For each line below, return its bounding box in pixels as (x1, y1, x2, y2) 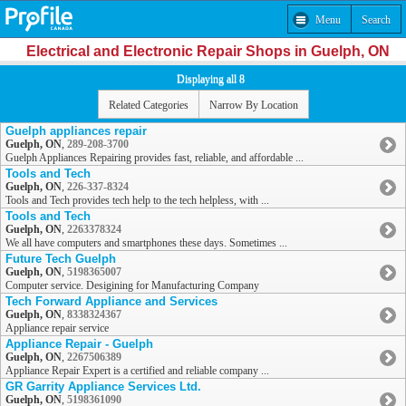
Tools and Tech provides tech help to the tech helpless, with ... (5, 194, 269, 208)
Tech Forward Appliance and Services (5, 295, 217, 309)
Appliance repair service (5, 322, 109, 335)
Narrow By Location (208, 98, 298, 111)
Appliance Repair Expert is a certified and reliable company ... (5, 364, 269, 378)
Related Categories (108, 98, 188, 111)
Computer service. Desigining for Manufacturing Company (5, 279, 259, 293)
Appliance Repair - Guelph (5, 337, 153, 352)
